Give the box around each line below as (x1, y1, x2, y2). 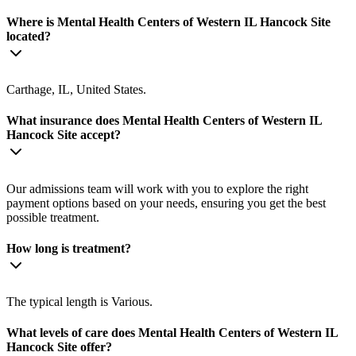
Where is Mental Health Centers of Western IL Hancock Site (6, 14, 331, 29)
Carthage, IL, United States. (6, 83, 146, 97)
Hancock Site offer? (6, 340, 112, 354)
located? (6, 29, 51, 43)
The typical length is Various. (6, 295, 153, 309)
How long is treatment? (6, 241, 131, 255)
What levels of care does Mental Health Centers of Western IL (6, 326, 338, 340)
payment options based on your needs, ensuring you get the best (6, 195, 326, 210)
